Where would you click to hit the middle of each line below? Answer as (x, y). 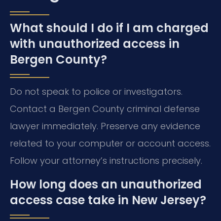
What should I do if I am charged (109, 28)
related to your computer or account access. (110, 144)
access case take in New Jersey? (108, 200)
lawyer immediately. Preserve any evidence (105, 126)
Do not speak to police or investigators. (96, 92)
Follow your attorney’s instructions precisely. (106, 161)
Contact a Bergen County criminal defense (105, 109)
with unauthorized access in (95, 44)
